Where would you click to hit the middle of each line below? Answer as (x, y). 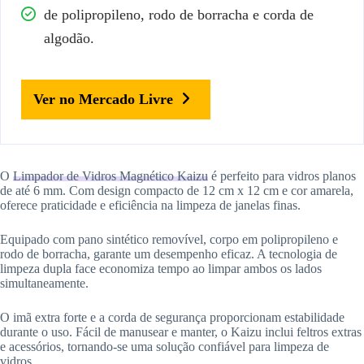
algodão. (69, 38)
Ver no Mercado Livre (103, 99)
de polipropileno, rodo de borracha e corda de (179, 14)
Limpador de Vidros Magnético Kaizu (110, 175)
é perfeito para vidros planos (282, 175)
